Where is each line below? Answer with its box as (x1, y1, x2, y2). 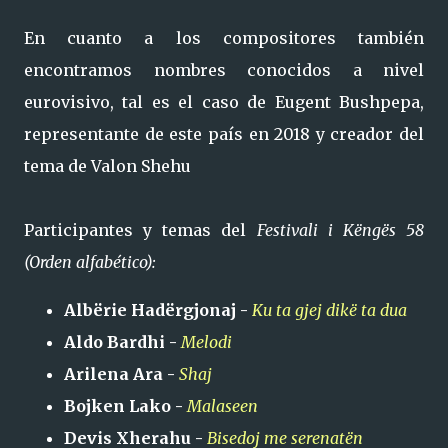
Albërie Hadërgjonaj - (64, 300, 252, 320)
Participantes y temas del (24, 220, 247, 240)
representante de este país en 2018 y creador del (24, 124, 424, 144)
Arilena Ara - (64, 364, 179, 384)
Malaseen (187, 396, 258, 416)
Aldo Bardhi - (64, 332, 181, 352)
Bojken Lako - (64, 396, 187, 416)
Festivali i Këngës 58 (246, 220, 425, 240)
